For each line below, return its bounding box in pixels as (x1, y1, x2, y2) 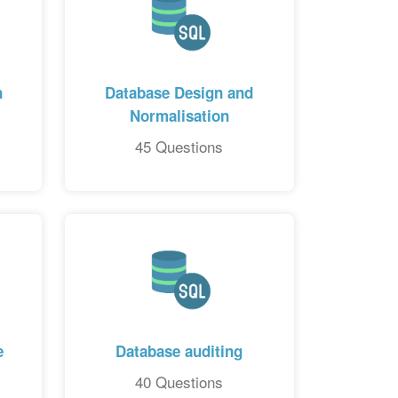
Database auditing (115, 339, 243, 362)
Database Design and (105, 81, 254, 103)
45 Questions (135, 134, 224, 157)
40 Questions (135, 370, 224, 393)
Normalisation (129, 104, 229, 126)
